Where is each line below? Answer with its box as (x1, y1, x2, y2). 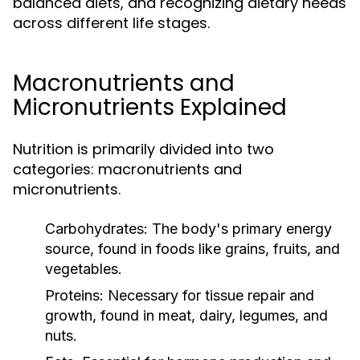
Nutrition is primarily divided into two (13, 139, 274, 159)
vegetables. (45, 260, 122, 277)
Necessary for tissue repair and (104, 287, 314, 304)
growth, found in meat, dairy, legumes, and (45, 307, 328, 324)
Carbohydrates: (45, 220, 148, 237)
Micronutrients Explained (13, 92, 287, 123)
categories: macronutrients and (13, 159, 242, 179)
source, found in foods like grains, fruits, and (45, 240, 340, 257)
